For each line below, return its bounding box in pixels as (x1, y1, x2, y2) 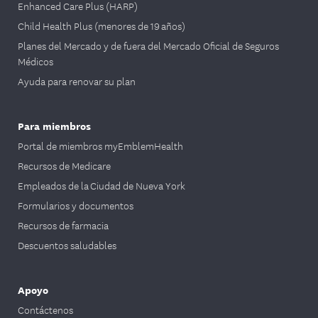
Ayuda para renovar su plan (18, 73, 136, 89)
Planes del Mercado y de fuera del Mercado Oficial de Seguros (18, 38, 279, 53)
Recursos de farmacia (18, 217, 109, 233)
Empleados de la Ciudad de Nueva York (18, 177, 185, 193)
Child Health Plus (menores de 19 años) (18, 18, 185, 33)
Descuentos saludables (18, 237, 116, 253)
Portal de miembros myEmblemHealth (18, 138, 183, 153)
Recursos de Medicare (18, 158, 111, 173)
